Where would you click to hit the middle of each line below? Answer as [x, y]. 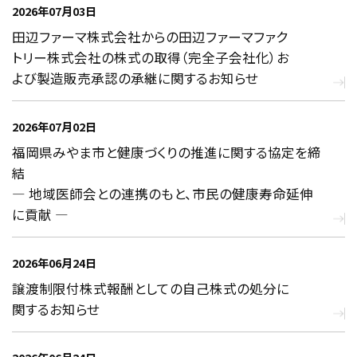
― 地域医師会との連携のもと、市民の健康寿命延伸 [163, 194]
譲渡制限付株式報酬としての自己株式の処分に [151, 289]
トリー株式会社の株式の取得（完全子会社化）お [151, 58]
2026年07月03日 [54, 11]
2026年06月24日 [54, 263]
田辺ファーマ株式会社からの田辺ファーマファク [150, 37]
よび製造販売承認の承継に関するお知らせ [135, 78]
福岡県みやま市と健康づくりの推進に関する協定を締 [167, 153]
